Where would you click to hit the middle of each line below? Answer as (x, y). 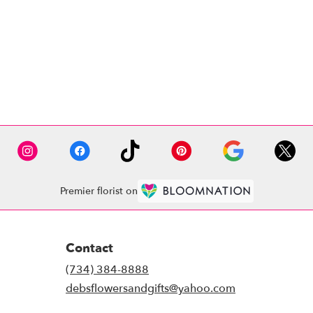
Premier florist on (99, 191)
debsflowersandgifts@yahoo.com (151, 288)
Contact (89, 248)
